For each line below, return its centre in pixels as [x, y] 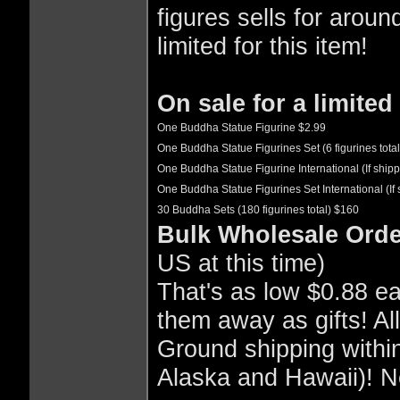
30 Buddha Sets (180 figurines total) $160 [258, 209]
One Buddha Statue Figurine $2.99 [241, 127]
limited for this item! [262, 46]
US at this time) [241, 262]
